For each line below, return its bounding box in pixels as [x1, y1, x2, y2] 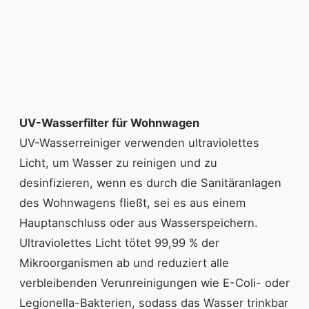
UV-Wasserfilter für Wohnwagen [19, 116, 199, 130]
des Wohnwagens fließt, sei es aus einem [19, 196, 246, 210]
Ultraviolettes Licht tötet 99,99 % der [19, 236, 219, 250]
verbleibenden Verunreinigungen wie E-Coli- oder [19, 276, 290, 290]
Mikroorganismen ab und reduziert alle [19, 256, 229, 270]
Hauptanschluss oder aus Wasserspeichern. [19, 216, 258, 230]
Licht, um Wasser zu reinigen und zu [19, 156, 217, 170]
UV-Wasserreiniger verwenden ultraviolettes [19, 136, 259, 150]
